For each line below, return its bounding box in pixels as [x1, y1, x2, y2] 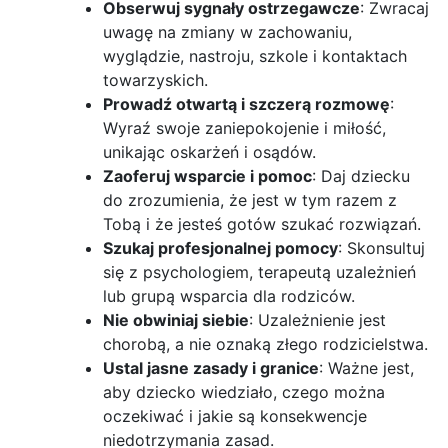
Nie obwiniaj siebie [103, 309, 249, 330]
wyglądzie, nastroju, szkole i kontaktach [103, 45, 407, 66]
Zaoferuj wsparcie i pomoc [103, 165, 312, 186]
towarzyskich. [103, 69, 208, 90]
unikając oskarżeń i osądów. [103, 141, 316, 162]
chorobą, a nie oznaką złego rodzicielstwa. [103, 333, 428, 354]
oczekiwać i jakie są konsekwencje [103, 405, 367, 426]
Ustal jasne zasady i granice [103, 357, 319, 378]
